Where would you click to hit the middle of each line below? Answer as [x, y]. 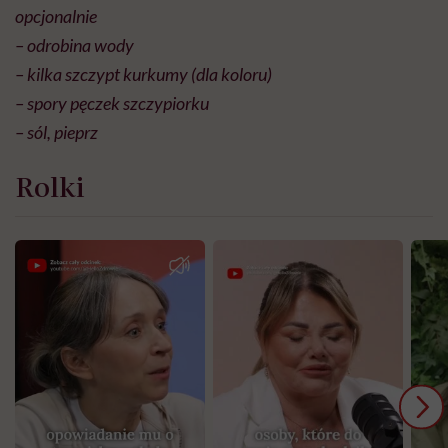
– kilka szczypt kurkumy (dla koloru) [143, 74]
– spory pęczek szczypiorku [112, 103]
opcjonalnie [56, 16]
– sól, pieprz [56, 132]
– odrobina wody [74, 45]
